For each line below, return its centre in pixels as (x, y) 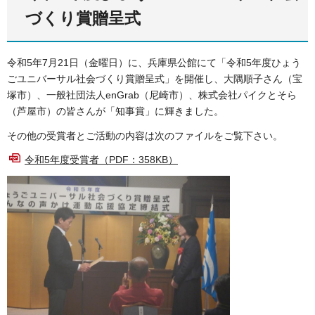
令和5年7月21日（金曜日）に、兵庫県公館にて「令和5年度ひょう (154, 63)
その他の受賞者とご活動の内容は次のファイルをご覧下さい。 (145, 135)
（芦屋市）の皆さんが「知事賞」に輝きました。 (115, 111)
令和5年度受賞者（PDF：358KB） (101, 159)
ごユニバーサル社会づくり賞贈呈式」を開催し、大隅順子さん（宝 (155, 79)
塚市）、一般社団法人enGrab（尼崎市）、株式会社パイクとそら (152, 95)
